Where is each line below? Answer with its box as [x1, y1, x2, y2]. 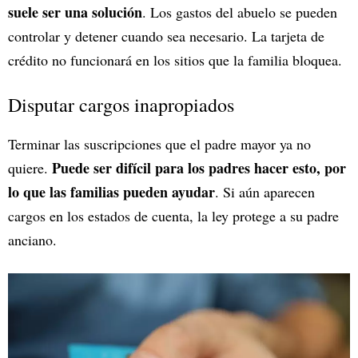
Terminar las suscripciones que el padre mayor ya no [8, 133, 311, 153]
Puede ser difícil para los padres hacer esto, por [52, 157, 346, 178]
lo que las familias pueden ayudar [8, 181, 215, 202]
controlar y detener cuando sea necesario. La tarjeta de [8, 26, 324, 46]
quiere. [8, 157, 52, 177]
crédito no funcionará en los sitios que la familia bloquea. [8, 50, 342, 70]
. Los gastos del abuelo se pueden [142, 2, 337, 22]
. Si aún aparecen [215, 181, 315, 201]
